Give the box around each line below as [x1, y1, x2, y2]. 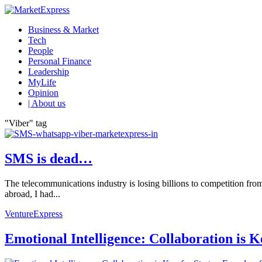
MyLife [28, 77, 56, 87]
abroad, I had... [5, 188, 60, 199]
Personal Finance [28, 56, 91, 66]
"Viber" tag [5, 118, 47, 128]
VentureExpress [5, 208, 63, 219]
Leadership [28, 67, 69, 77]
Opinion [28, 88, 58, 98]
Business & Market [28, 25, 99, 35]
